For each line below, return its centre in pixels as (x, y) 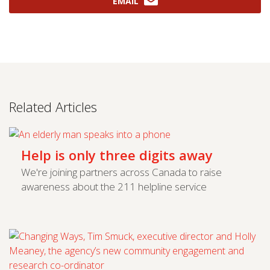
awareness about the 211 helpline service (114, 186)
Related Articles (53, 107)
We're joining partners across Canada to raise (121, 172)
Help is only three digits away (117, 155)
